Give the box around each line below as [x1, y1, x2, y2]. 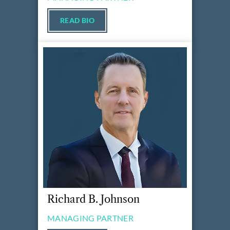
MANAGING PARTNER [47, 213, 133, 223]
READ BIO [60, 16, 95, 25]
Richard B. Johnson [47, 193, 140, 205]
